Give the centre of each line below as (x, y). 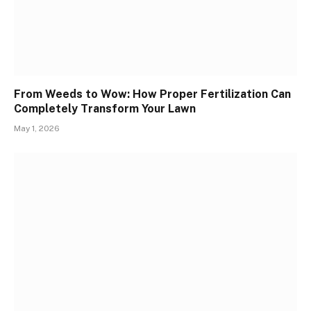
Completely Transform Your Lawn (105, 108)
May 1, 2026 (37, 128)
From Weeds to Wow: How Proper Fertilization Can (152, 94)
